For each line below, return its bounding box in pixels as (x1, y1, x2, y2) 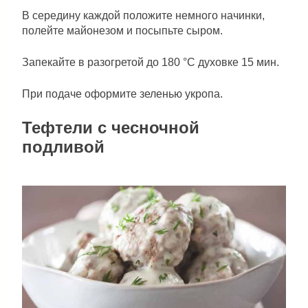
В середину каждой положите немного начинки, (22, 10, 265, 22)
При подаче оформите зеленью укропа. (22, 88, 223, 100)
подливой (22, 137, 104, 157)
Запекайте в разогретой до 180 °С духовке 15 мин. (22, 56, 279, 69)
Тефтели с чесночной (22, 118, 199, 137)
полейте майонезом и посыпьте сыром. (22, 25, 223, 37)
